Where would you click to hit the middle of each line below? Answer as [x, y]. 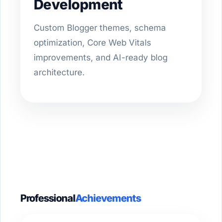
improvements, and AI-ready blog [101, 57]
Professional [48, 198]
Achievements [108, 198]
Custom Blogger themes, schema [100, 28]
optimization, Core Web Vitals [92, 43]
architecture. [59, 72]
